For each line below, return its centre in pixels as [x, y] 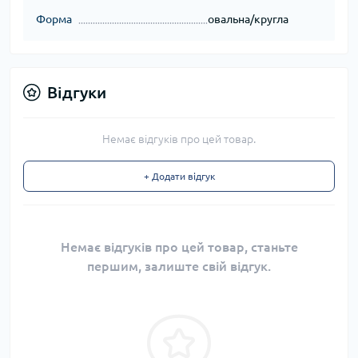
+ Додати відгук [179, 176]
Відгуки [77, 92]
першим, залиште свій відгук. [179, 266]
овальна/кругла [248, 19]
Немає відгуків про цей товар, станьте [179, 247]
